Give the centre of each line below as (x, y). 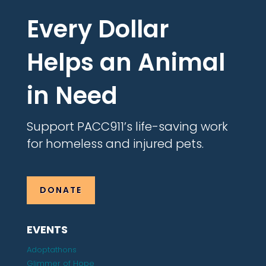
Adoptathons (51, 250)
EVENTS (47, 230)
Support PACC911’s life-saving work (127, 126)
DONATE (61, 190)
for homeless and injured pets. (115, 144)
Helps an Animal (126, 62)
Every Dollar (98, 29)
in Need (72, 96)
